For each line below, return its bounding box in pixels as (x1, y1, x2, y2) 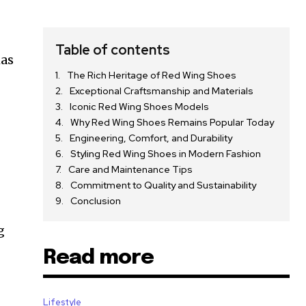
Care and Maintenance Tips (68, 163, 193, 176)
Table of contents (55, 40, 171, 59)
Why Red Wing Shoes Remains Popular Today (70, 115, 275, 128)
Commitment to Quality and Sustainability (70, 178, 257, 191)
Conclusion (70, 194, 122, 207)
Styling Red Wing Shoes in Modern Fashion (70, 147, 262, 160)
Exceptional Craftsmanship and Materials (70, 84, 254, 97)
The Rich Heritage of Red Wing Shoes (67, 68, 237, 81)
